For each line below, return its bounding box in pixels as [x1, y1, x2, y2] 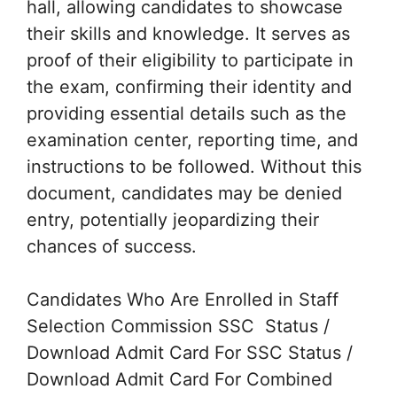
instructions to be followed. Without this [27, 155, 362, 177]
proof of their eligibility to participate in [27, 49, 354, 71]
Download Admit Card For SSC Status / [27, 341, 353, 363]
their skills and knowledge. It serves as [27, 22, 350, 44]
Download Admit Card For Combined [27, 368, 332, 390]
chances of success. [27, 235, 197, 257]
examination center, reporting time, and [27, 128, 358, 151]
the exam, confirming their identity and [27, 75, 352, 97]
